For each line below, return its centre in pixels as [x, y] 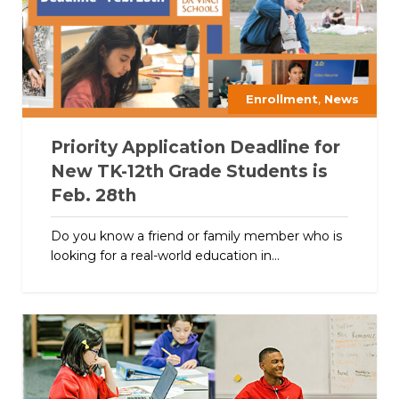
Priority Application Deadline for [195, 147]
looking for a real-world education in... [165, 255]
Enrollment [282, 98]
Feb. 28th [93, 195]
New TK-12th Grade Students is [189, 171]
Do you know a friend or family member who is [196, 236]
